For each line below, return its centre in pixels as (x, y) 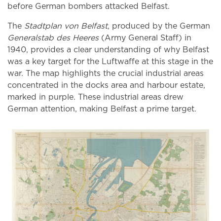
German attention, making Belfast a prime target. (102, 109)
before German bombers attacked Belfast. (89, 6)
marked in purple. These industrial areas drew (95, 97)
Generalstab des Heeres (53, 38)
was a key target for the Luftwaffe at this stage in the (110, 62)
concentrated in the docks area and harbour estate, (106, 85)
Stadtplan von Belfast (66, 26)
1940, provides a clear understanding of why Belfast (108, 50)
